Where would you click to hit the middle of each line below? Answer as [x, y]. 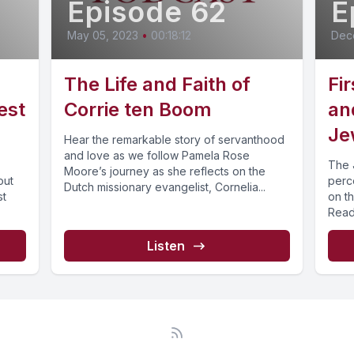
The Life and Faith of [158, 85]
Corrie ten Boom [138, 110]
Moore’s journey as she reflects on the [165, 171]
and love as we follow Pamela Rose [157, 156]
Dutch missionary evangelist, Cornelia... [165, 187]
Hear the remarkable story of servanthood [175, 140]
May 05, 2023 [103, 36]
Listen [166, 246]
